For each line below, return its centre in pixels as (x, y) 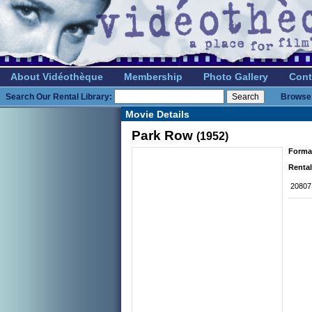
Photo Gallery (236, 77)
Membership (153, 77)
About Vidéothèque (57, 77)
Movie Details (157, 114)
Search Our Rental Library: (59, 97)
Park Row (162, 135)
